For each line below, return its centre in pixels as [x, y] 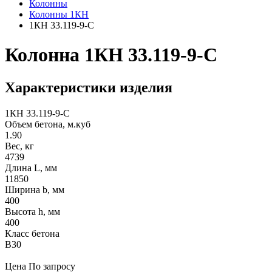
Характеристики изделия [89, 87]
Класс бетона [32, 233]
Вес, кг [19, 146]
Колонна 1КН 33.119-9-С [111, 55]
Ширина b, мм [35, 189]
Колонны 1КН [59, 14]
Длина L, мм [31, 168]
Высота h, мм [32, 211]
